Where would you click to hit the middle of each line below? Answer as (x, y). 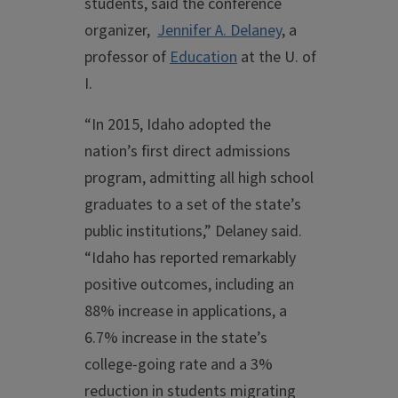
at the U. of (277, 58)
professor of (127, 58)
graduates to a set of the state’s (193, 205)
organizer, (121, 31)
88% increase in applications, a (186, 312)
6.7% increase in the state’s (176, 338)
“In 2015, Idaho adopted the (178, 125)
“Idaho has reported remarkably (190, 259)
